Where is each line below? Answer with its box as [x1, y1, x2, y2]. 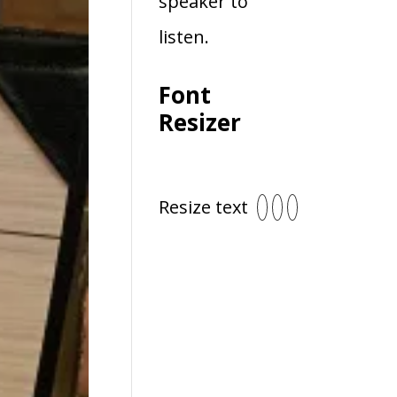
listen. [159, 24, 210, 49]
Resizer [159, 105, 242, 138]
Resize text [159, 194, 249, 219]
